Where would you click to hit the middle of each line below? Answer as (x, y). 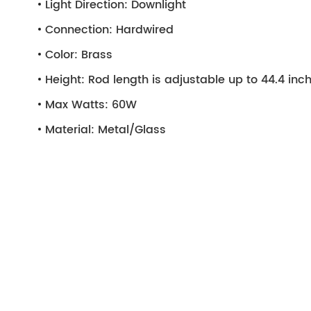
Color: (61, 54)
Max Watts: (77, 104)
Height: (65, 79)
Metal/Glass (130, 129)
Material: (70, 129)
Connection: (79, 30)
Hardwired (143, 30)
